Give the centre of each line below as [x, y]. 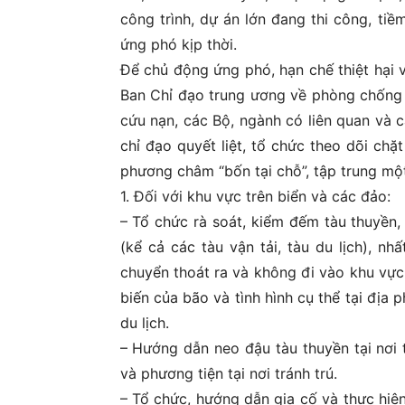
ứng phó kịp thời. [178, 44]
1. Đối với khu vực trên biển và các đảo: [255, 196]
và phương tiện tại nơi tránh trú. [228, 373]
